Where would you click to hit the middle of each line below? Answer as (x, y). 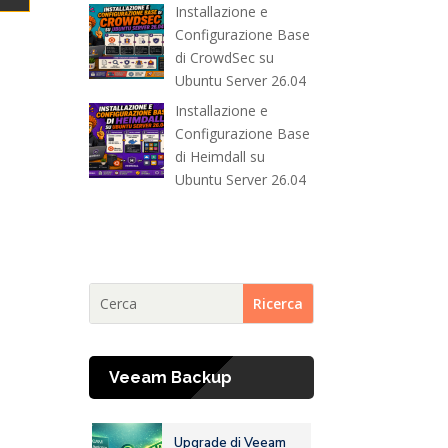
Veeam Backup (171, 378)
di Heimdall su (219, 157)
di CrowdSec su (224, 58)
